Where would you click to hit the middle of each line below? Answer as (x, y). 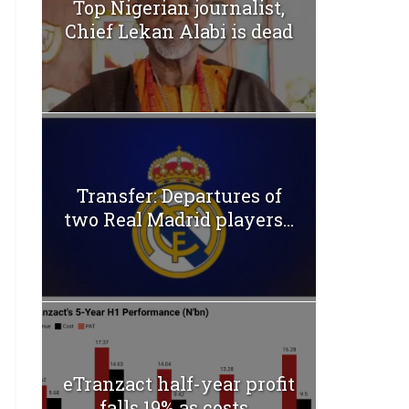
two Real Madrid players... (179, 219)
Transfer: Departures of (179, 195)
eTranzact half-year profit (179, 384)
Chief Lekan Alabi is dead (179, 31)
